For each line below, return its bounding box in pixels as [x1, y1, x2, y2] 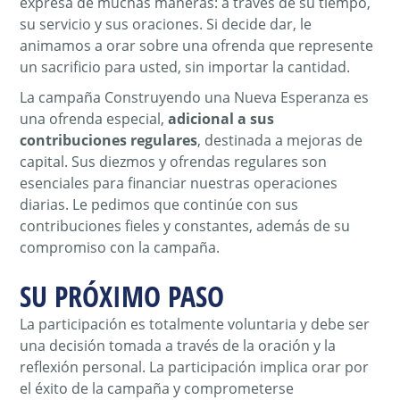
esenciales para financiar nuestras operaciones [20, 173, 338, 194]
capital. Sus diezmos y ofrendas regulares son [20, 152, 328, 172]
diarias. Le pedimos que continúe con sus [20, 195, 299, 215]
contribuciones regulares [20, 130, 198, 151]
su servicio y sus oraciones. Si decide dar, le [20, 14, 312, 35]
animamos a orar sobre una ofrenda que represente [20, 36, 374, 56]
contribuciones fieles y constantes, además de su [20, 216, 351, 237]
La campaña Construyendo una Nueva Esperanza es [20, 87, 370, 108]
